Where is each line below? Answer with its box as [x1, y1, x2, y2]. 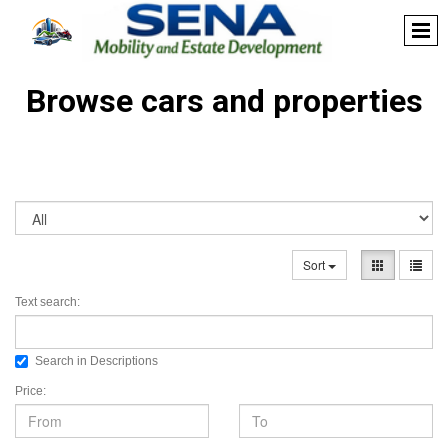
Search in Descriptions [35, 354, 158, 369]
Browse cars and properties [25, 82, 423, 120]
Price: [15, 384, 46, 398]
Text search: [15, 295, 80, 309]
